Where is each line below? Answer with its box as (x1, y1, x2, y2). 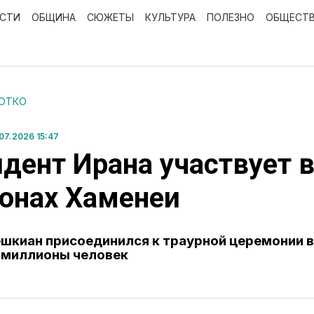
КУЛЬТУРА (145, 11, 196, 23)
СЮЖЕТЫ (87, 11, 134, 23)
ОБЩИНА (32, 11, 76, 23)
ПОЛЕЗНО (207, 11, 254, 23)
